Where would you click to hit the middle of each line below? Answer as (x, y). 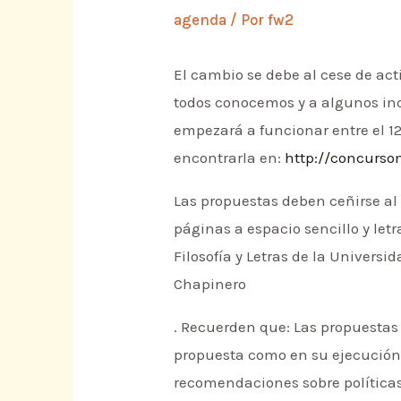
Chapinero (210, 283)
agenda (200, 19)
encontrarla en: (230, 157)
